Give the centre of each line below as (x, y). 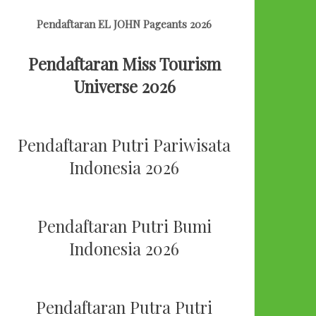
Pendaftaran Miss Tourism (124, 64)
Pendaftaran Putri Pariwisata (124, 145)
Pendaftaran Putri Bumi (124, 226)
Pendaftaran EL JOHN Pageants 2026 (124, 24)
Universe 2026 (124, 87)
